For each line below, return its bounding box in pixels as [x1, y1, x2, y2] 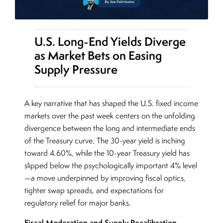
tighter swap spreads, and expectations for [24, 185, 164, 196]
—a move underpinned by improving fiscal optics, [24, 173, 186, 184]
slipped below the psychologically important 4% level [24, 160, 198, 171]
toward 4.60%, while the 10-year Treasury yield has [24, 148, 190, 159]
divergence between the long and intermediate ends [24, 123, 196, 134]
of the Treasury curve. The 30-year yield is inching [24, 135, 186, 146]
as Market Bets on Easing [34, 47, 162, 64]
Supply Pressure [34, 61, 120, 78]
